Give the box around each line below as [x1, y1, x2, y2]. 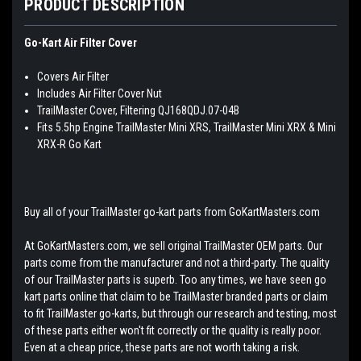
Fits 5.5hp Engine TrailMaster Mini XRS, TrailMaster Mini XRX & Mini [37, 120, 337, 134]
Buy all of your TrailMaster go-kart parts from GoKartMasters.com [24, 205, 320, 218]
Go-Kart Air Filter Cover [24, 35, 137, 49]
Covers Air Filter [37, 69, 110, 83]
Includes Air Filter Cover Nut [37, 86, 163, 100]
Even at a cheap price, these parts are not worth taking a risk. [24, 340, 302, 354]
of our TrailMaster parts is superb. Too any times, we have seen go [24, 272, 326, 286]
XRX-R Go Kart [37, 137, 102, 151]
